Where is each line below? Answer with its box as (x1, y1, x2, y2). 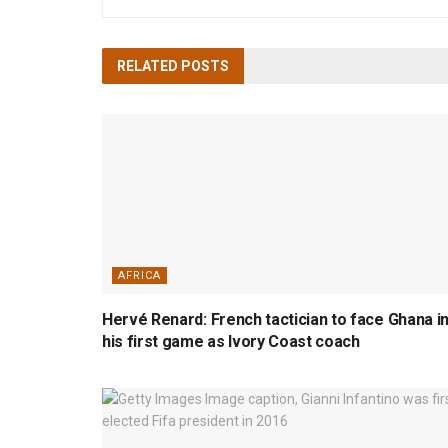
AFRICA (118, 268, 161, 282)
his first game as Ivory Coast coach (102, 331, 360, 351)
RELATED (117, 57, 178, 74)
